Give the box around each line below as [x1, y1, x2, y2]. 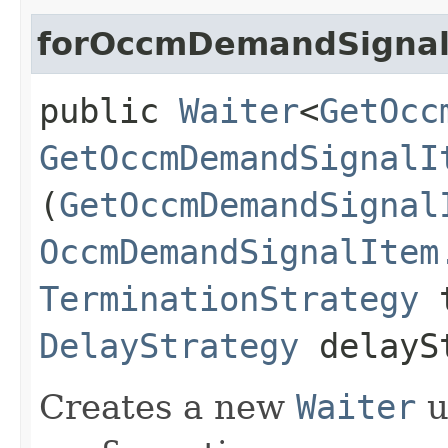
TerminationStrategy [39, 278, 419, 319]
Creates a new [39, 386, 296, 427]
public [39, 90, 179, 131]
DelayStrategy [39, 325, 299, 366]
